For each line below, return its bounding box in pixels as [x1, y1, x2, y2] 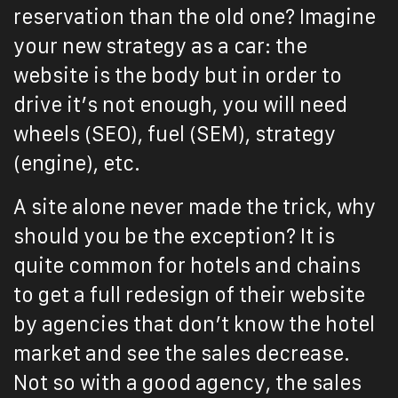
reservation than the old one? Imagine [13, 5, 376, 28]
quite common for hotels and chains [13, 254, 361, 277]
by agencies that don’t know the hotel [13, 313, 375, 336]
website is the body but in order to [13, 64, 342, 87]
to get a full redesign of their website [13, 283, 365, 306]
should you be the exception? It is [13, 225, 335, 248]
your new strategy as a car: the [13, 35, 307, 58]
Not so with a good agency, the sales [13, 371, 362, 394]
